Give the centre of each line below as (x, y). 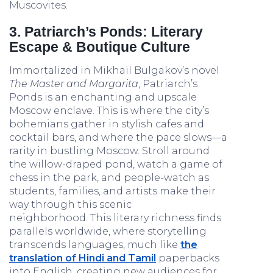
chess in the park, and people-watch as (109, 178)
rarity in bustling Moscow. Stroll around (109, 151)
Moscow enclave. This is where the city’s (109, 111)
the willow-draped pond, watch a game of (116, 164)
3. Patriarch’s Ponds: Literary (106, 32)
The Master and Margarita (74, 84)
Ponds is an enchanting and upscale (103, 97)
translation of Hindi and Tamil (83, 258)
